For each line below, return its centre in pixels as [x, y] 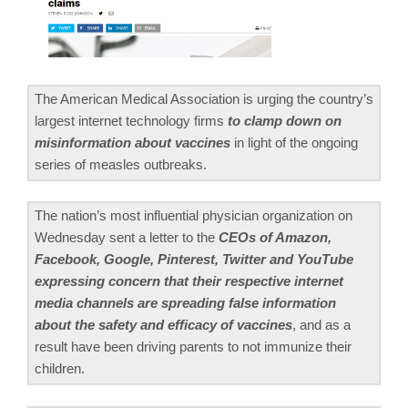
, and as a [321, 325]
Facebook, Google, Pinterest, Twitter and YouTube [194, 260]
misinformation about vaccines [133, 142]
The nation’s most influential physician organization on [194, 216]
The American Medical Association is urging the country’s [204, 98]
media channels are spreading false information [185, 303]
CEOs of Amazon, [275, 238]
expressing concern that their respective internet [189, 281]
